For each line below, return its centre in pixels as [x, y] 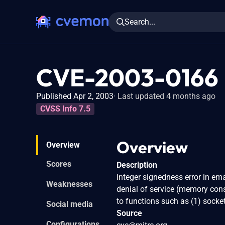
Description [137, 165]
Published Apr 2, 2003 [75, 96]
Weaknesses [69, 184]
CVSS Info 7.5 [65, 108]
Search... [140, 22]
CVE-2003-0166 [127, 77]
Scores [59, 164]
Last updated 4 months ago [166, 96]
